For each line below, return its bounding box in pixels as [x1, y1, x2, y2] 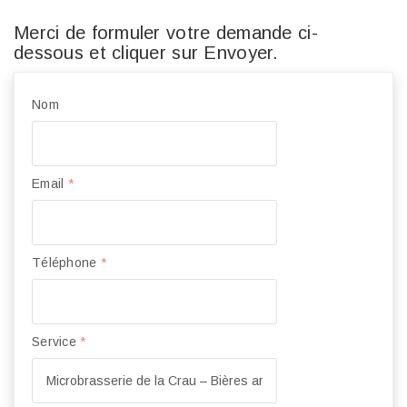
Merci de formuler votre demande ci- [14, 22, 318, 43]
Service [32, 333, 81, 349]
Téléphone [32, 254, 101, 270]
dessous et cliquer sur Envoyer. [14, 42, 279, 63]
